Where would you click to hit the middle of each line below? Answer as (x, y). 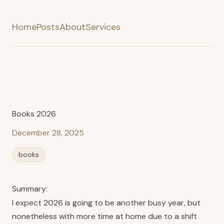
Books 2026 (34, 114)
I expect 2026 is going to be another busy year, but (106, 203)
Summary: (30, 189)
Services (103, 27)
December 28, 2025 (48, 133)
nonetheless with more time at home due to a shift (104, 216)
